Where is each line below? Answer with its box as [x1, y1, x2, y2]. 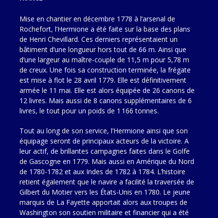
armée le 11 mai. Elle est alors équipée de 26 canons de [19, 86, 195, 95]
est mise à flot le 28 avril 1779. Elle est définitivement [19, 75, 186, 85]
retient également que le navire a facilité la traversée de [19, 177, 194, 186]
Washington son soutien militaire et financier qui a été [19, 208, 189, 217]
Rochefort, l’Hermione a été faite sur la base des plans [19, 24, 190, 34]
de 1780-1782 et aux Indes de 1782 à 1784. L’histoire [19, 167, 185, 176]
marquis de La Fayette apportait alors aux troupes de [19, 198, 187, 207]
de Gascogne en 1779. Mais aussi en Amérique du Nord [19, 157, 194, 166]
